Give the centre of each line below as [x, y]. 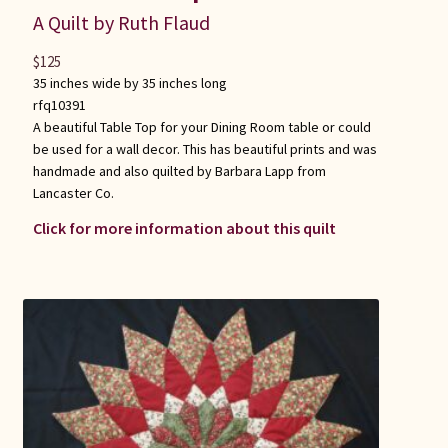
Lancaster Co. [73, 193]
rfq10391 [59, 105]
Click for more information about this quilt [184, 227]
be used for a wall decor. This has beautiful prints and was [204, 149]
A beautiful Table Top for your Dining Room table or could [201, 127]
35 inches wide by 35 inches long [129, 83]
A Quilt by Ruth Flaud [121, 23]
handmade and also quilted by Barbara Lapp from [179, 171]
